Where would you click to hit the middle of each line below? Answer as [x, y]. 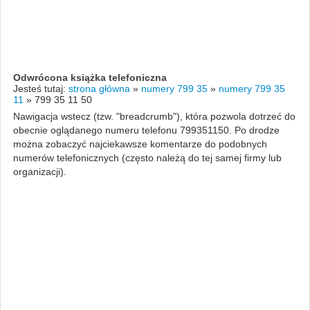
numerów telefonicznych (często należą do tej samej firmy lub [147, 157]
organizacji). [39, 171]
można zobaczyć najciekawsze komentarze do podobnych [140, 144]
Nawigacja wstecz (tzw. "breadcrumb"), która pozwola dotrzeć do [154, 116]
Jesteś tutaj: [40, 88]
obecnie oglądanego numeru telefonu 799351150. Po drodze [146, 130]
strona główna [99, 88]
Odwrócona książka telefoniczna [90, 77]
